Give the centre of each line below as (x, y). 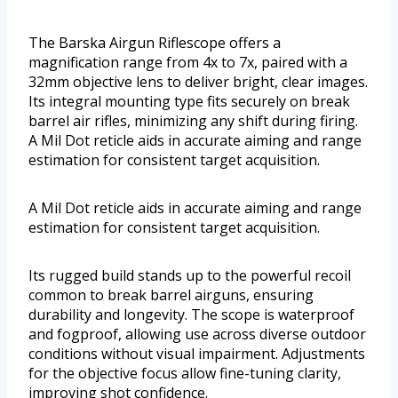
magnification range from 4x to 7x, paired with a (188, 62)
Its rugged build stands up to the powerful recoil (190, 275)
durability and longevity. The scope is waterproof (191, 314)
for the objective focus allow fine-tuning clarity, (185, 373)
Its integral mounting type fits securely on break (189, 101)
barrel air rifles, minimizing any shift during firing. (193, 120)
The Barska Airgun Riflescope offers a (155, 42)
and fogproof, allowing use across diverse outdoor (197, 334)
